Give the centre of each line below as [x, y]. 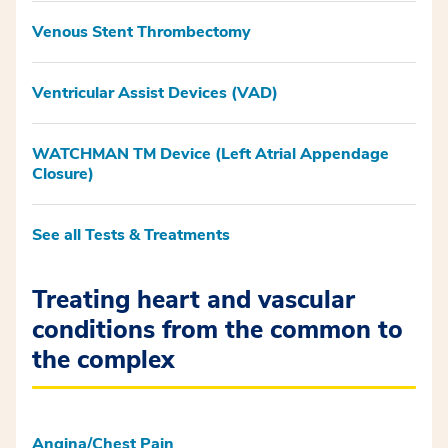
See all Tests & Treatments [131, 234]
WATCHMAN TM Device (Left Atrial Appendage [210, 153]
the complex [103, 359]
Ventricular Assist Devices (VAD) [155, 92]
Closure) [63, 173]
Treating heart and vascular [193, 299]
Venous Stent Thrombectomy [141, 31]
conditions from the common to [217, 329]
